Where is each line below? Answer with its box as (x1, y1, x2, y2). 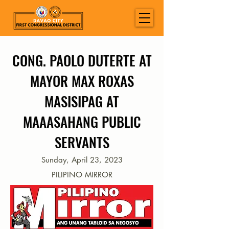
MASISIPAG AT (44, 91, 119, 111)
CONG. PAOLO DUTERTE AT (12, 50, 152, 71)
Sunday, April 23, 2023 (41, 155, 123, 165)
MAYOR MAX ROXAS (30, 71, 134, 91)
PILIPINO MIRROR (51, 170, 112, 179)
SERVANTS (54, 132, 109, 152)
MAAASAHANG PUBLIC (22, 111, 141, 132)
